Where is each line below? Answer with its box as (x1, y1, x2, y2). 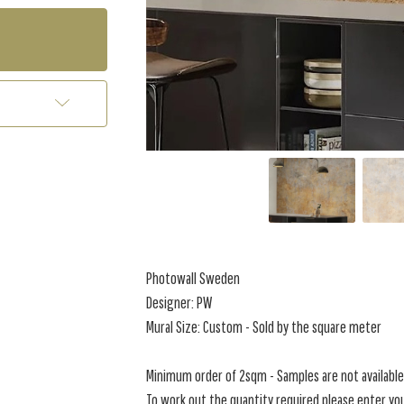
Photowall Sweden (146, 269, 241, 288)
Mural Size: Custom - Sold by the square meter (146, 317, 382, 336)
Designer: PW (146, 293, 213, 312)
